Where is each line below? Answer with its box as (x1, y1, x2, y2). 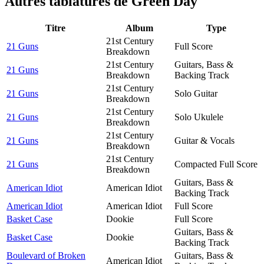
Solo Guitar (174, 88, 217, 98)
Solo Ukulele (174, 111, 223, 122)
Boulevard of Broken (6, 250, 85, 260)
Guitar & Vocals (174, 135, 235, 146)
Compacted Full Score (174, 159, 258, 169)
